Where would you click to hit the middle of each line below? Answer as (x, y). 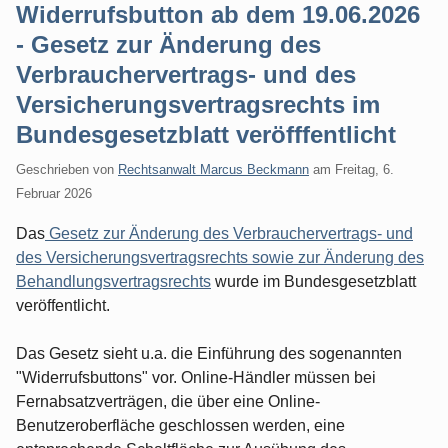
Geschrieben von (67, 169)
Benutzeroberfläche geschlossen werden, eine (180, 425)
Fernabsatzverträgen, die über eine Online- (168, 401)
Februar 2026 (54, 193)
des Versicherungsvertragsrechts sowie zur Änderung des (220, 257)
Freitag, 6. (364, 169)
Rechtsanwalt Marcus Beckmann (213, 169)
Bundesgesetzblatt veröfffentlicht (206, 134)
